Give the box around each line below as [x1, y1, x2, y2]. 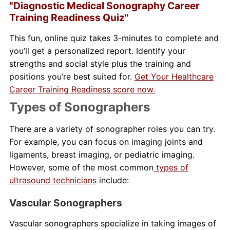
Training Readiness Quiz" [9, 11, 129, 24]
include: [96, 175, 129, 186]
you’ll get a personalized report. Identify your [9, 46, 185, 56]
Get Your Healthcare [134, 71, 214, 82]
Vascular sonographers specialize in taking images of [9, 218, 216, 229]
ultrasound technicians [9, 175, 97, 186]
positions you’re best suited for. [9, 71, 135, 82]
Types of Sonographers [9, 100, 150, 115]
